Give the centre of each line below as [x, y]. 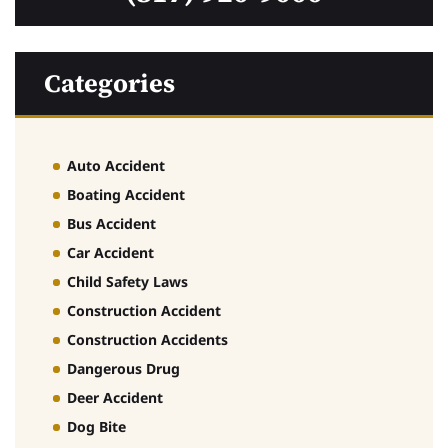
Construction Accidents [147, 339]
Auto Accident [116, 165]
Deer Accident [115, 397]
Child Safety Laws [127, 281]
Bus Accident [111, 223]
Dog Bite [96, 426]
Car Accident [110, 252]
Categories [109, 82]
